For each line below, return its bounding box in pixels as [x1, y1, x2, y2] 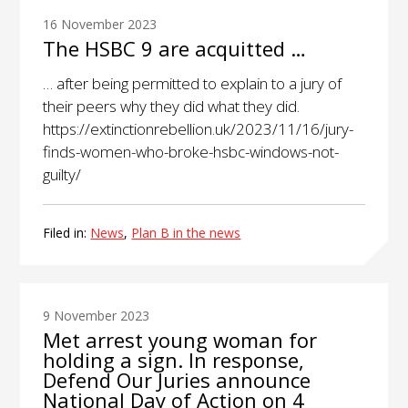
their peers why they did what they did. [43, 95, 301, 117]
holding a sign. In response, [43, 345, 305, 373]
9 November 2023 [43, 306, 150, 324]
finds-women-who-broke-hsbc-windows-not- [43, 140, 340, 162]
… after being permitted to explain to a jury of [43, 72, 342, 94]
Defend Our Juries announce [43, 365, 311, 393]
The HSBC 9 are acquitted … [43, 34, 307, 62]
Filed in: [43, 223, 91, 241]
